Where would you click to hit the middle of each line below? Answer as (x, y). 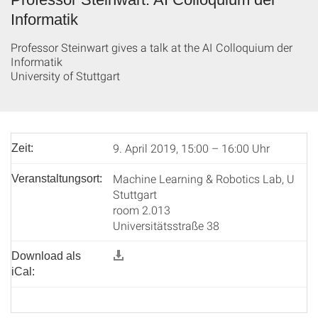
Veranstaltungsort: (57, 179)
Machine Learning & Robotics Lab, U (204, 179)
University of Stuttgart (65, 76)
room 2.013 (142, 210)
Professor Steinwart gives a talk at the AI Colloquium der (152, 47)
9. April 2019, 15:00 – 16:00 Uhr (191, 148)
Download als (46, 256)
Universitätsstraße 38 (166, 225)
